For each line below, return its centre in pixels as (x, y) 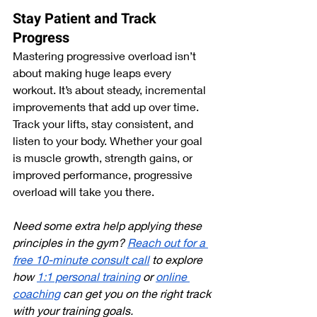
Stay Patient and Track (86, 18)
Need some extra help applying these (109, 225)
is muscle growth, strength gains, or (104, 157)
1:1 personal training (88, 276)
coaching (36, 293)
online (173, 276)
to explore (177, 259)
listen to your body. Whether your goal (109, 140)
